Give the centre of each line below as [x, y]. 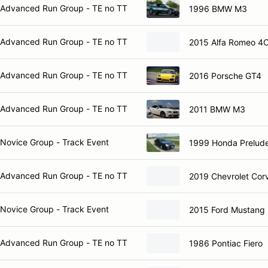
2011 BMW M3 [217, 109]
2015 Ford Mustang [227, 209]
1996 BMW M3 [218, 8]
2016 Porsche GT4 [225, 75]
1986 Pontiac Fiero [226, 243]
